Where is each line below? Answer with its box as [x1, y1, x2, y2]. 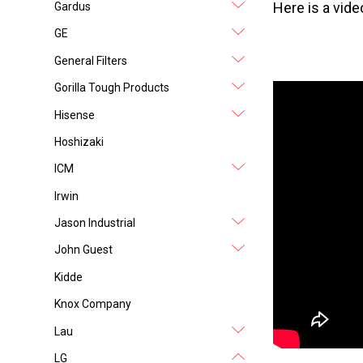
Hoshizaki [54, 135, 105, 148]
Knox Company [54, 297, 132, 311]
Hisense [54, 108, 96, 122]
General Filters [54, 53, 128, 67]
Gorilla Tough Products [54, 81, 170, 95]
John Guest [54, 243, 113, 257]
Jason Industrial [54, 216, 136, 230]
